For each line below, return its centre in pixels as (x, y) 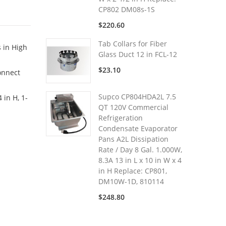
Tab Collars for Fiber (133, 44)
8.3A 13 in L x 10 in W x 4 (140, 160)
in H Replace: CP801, (133, 171)
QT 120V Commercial (133, 107)
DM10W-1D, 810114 (131, 181)
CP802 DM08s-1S (127, 9)
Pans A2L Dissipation (133, 139)
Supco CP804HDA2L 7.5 (137, 97)
